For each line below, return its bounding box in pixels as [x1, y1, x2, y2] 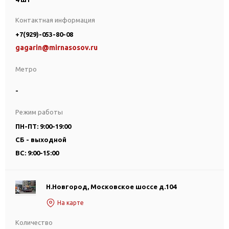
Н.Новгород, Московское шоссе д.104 [46, 183, 176, 190]
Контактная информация [15, 16, 95, 24]
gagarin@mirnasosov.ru [15, 43, 98, 52]
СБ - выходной [15, 136, 66, 143]
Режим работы [15, 108, 63, 116]
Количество [15, 219, 53, 226]
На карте [57, 199, 84, 206]
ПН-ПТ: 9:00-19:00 [15, 123, 71, 130]
